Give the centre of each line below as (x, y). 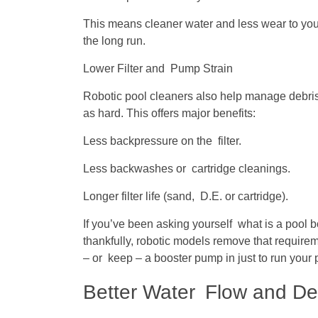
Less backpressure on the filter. (162, 141)
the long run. (114, 41)
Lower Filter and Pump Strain (158, 69)
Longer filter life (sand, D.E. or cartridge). (186, 197)
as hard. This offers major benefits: (169, 114)
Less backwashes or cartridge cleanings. (187, 169)
